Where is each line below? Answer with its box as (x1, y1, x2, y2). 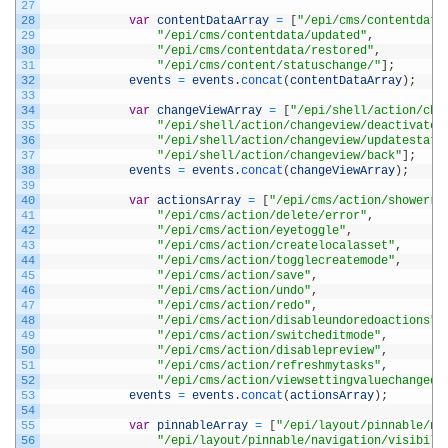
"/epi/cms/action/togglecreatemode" (157, 253, 395, 268)
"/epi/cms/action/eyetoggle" (157, 223, 346, 238)
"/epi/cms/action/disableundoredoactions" (157, 313, 437, 328)
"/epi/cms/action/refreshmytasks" (157, 358, 381, 373)
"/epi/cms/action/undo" (157, 283, 311, 298)
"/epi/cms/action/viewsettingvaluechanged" (157, 373, 444, 388)
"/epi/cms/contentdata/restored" (157, 43, 374, 58)
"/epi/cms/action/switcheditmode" (157, 328, 381, 343)
